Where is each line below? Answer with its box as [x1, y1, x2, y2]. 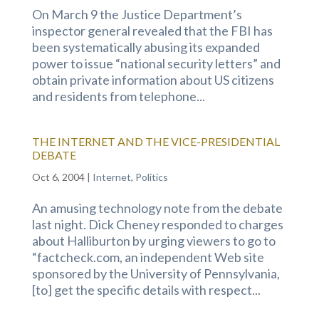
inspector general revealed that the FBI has [31, 23, 273, 38]
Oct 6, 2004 [31, 171, 85, 183]
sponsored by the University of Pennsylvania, [31, 266, 280, 281]
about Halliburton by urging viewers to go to [31, 233, 276, 249]
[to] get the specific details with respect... [31, 282, 261, 298]
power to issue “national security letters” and [31, 56, 281, 71]
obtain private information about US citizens [31, 72, 274, 88]
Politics [135, 171, 168, 183]
